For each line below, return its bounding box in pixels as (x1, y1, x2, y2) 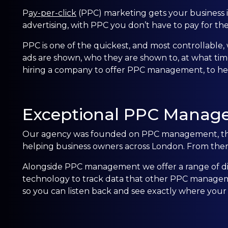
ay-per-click (28, 8, 76, 18)
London (152, 141, 183, 151)
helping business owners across (22, 141, 152, 151)
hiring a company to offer (22, 65, 125, 75)
